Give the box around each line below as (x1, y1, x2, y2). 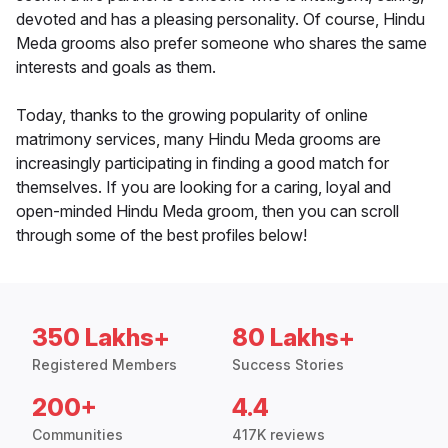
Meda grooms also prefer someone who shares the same (16, 33, 427, 54)
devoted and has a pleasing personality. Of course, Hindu (16, 9, 425, 30)
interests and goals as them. (16, 57, 216, 78)
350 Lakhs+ (32, 323, 170, 353)
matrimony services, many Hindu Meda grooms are (16, 129, 381, 150)
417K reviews (232, 426, 325, 444)
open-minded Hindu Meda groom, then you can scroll (16, 201, 399, 222)
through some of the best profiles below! (16, 225, 307, 246)
